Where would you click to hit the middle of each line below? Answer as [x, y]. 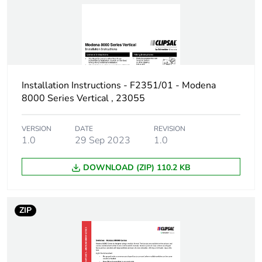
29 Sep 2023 [103, 141]
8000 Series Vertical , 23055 [83, 99]
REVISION [170, 129]
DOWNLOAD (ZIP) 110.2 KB [137, 168]
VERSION [37, 129]
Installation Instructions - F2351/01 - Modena [119, 86]
